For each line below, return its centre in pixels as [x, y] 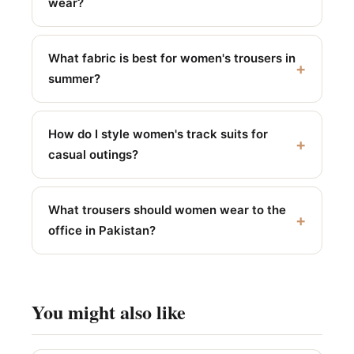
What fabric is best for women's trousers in [172, 63]
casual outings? [93, 160]
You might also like [109, 317]
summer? [74, 84]
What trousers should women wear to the [167, 215]
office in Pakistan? [102, 235]
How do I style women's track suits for [158, 139]
